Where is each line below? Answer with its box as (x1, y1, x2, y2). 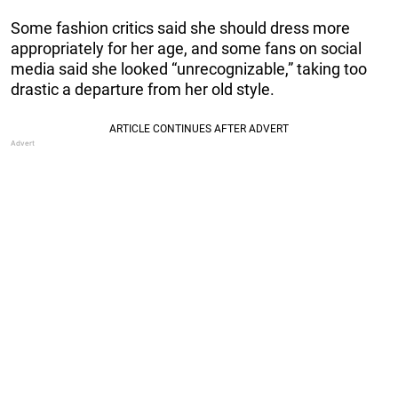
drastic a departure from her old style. (11, 79, 275, 99)
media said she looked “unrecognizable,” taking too (11, 59, 367, 78)
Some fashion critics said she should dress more (11, 18, 350, 37)
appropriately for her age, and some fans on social (11, 38, 362, 58)
